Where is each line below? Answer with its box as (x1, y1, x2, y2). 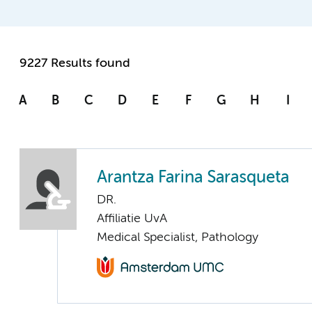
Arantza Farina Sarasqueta (97, 170, 289, 187)
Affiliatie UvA (97, 212, 167, 226)
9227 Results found (19, 57, 130, 70)
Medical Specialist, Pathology (97, 231, 258, 244)
